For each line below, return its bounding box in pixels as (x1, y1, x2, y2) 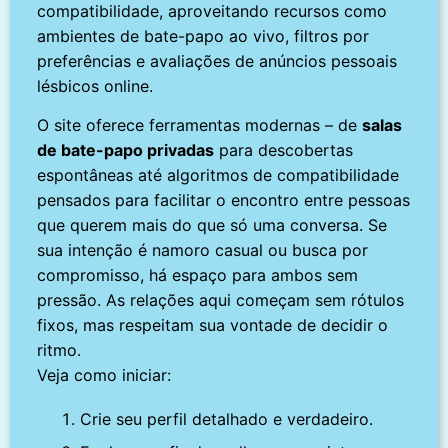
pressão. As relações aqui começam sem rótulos (37, 289, 405, 310)
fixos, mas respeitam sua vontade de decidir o (37, 314, 389, 335)
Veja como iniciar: (37, 364, 172, 385)
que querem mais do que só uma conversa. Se (37, 214, 388, 235)
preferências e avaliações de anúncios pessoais (37, 50, 398, 71)
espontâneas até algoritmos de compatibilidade (37, 164, 400, 185)
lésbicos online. (37, 75, 154, 96)
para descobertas (214, 139, 354, 160)
